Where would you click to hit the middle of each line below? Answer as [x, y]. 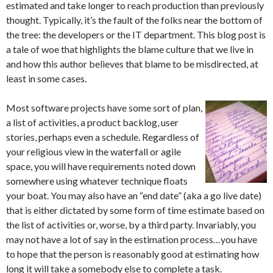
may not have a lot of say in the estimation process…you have [132, 239]
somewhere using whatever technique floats [97, 181]
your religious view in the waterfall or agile [94, 151]
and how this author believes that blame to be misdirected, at [132, 64]
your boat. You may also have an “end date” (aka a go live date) [134, 195]
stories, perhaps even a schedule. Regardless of [103, 137]
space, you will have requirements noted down [101, 166]
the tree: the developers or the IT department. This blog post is [136, 34]
